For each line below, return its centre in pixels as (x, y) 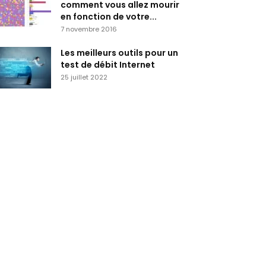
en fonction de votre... (109, 17)
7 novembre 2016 (89, 29)
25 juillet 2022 (84, 77)
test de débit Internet (108, 65)
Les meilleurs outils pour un (119, 53)
